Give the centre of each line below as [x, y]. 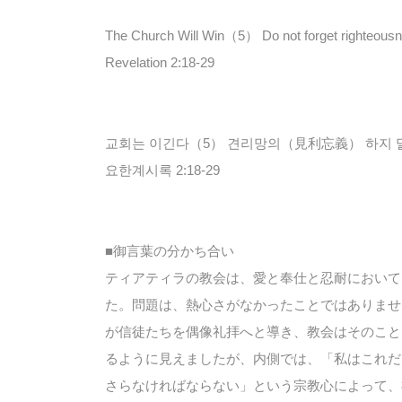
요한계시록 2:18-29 [162, 170]
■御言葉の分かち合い [170, 251]
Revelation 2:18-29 [160, 62]
